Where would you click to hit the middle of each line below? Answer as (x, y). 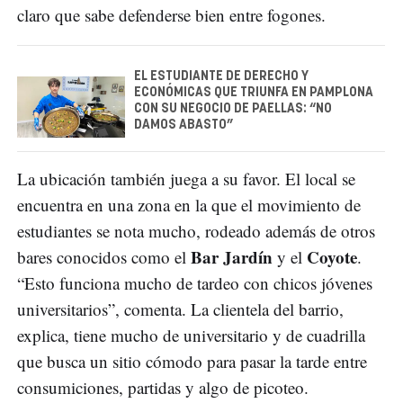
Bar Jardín (232, 256)
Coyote (332, 256)
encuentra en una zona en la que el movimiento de (189, 204)
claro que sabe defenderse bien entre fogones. (171, 14)
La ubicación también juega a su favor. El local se (186, 178)
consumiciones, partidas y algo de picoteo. (163, 387)
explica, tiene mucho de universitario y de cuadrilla (191, 335)
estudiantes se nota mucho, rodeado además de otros (196, 230)
